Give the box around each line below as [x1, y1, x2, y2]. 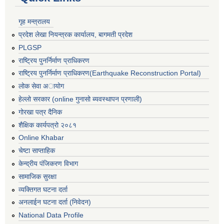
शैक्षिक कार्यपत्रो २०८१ [18, 120, 76, 129]
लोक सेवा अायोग [18, 82, 64, 90]
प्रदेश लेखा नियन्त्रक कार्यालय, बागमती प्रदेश [18, 30, 132, 38]
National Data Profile [18, 211, 83, 219]
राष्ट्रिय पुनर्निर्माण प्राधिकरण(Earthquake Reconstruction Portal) [18, 69, 201, 77]
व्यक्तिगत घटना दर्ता [18, 185, 67, 193]
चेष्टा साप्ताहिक [18, 146, 55, 155]
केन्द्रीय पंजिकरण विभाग [18, 159, 78, 167]
